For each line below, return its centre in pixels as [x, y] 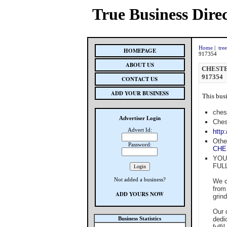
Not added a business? [140, 179]
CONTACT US [140, 79]
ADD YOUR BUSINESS [140, 93]
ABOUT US [140, 65]
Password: [140, 144]
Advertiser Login [140, 118]
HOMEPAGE [140, 51]
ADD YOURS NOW [140, 194]
